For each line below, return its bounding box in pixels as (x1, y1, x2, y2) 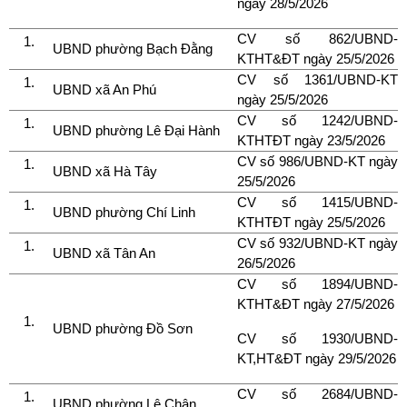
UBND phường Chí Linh (53, 203, 199, 220)
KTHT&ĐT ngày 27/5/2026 (237, 295, 394, 312)
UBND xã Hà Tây (53, 163, 161, 179)
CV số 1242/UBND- (237, 112, 398, 128)
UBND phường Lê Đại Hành (53, 122, 223, 138)
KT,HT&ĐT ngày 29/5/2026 (237, 350, 396, 366)
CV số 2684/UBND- (237, 385, 398, 402)
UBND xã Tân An (53, 244, 159, 261)
